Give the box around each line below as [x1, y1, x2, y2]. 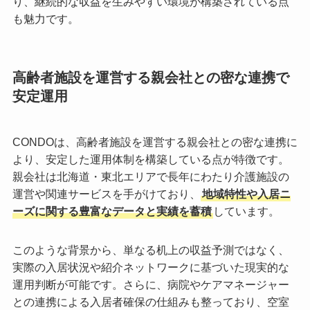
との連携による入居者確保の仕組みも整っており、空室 [12, 296, 289, 309]
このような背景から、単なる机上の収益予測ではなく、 [12, 244, 289, 257]
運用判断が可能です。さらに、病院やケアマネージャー [12, 279, 289, 291]
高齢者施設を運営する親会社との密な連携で [12, 70, 289, 86]
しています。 [212, 205, 280, 217]
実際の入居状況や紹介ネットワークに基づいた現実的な [12, 262, 289, 274]
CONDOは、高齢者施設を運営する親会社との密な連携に [12, 136, 298, 148]
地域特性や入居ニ [201, 188, 291, 200]
